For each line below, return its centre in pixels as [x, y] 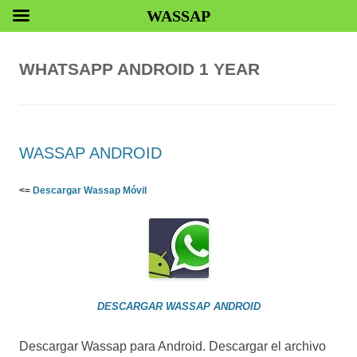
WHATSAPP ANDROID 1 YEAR [139, 69]
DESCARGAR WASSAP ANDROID [178, 306]
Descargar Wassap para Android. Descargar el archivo [173, 346]
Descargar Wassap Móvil [90, 190]
